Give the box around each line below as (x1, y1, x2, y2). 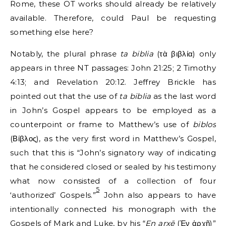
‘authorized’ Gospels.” (10, 190, 96, 200)
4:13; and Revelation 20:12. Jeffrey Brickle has (10, 77, 216, 87)
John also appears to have (99, 190, 216, 200)
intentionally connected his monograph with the (10, 204, 216, 214)
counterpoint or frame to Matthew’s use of (10, 120, 193, 130)
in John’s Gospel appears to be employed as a (10, 105, 216, 116)
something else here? (10, 27, 94, 37)
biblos (193, 120, 216, 130)
